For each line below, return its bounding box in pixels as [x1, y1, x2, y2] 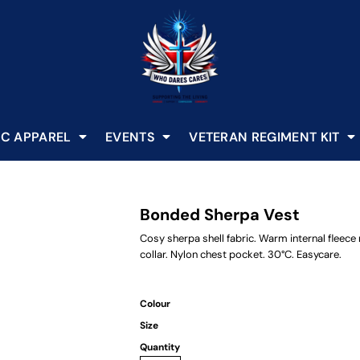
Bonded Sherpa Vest [140, 204, 300, 225]
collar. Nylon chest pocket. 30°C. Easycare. [140, 247, 342, 261]
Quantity [140, 341, 180, 354]
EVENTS [104, 128, 159, 145]
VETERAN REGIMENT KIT [189, 128, 343, 145]
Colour [140, 297, 170, 310]
